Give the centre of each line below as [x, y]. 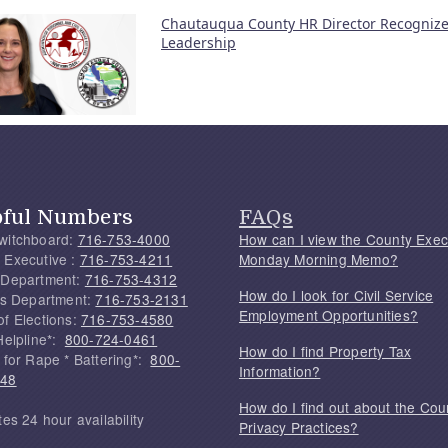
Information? [280, 371]
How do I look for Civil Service [336, 295]
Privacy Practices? [299, 427]
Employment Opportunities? [328, 315]
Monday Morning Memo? [318, 259]
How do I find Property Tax [325, 351]
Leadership [198, 42]
